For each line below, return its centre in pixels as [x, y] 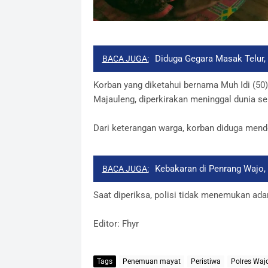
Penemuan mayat [151, 261]
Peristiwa [205, 261]
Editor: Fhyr [116, 224]
